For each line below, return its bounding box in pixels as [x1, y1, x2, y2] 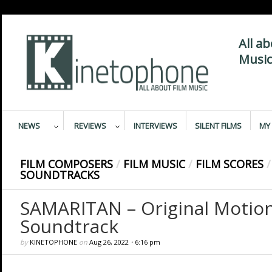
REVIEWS [74, 120, 106, 131]
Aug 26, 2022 [89, 237, 129, 246]
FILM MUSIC [123, 157, 185, 171]
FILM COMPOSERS [19, 157, 113, 171]
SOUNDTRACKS [19, 168, 100, 182]
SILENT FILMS [194, 120, 242, 131]
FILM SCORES [195, 157, 263, 171]
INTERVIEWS [133, 120, 177, 131]
